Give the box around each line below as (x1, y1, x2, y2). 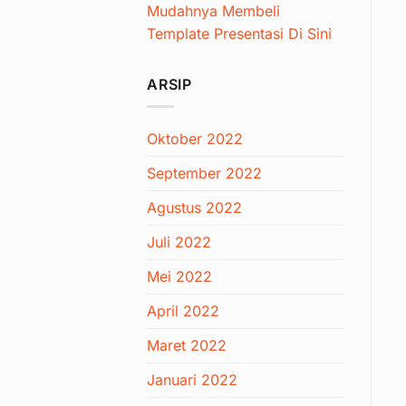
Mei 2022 (147, 267, 212, 286)
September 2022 (147, 164, 262, 183)
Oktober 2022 (147, 130, 243, 149)
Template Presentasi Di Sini (147, 24, 332, 43)
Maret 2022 (147, 336, 227, 355)
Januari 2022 (147, 371, 237, 390)
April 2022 (147, 302, 219, 321)
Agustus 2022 (147, 198, 242, 217)
